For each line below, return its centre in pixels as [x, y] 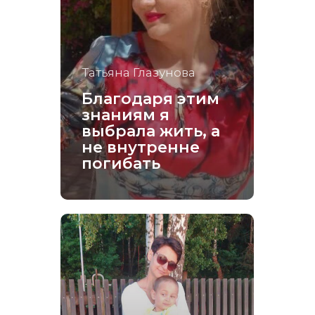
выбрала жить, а [151, 131]
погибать [121, 163]
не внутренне [141, 147]
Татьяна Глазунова [139, 72]
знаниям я [126, 115]
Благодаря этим [150, 99]
